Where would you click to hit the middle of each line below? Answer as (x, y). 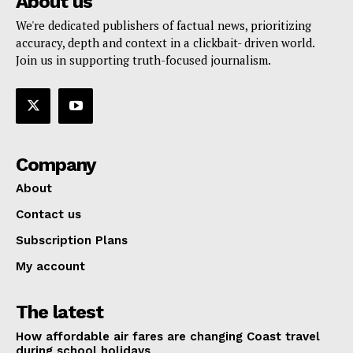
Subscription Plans (72, 240)
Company (56, 164)
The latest (59, 312)
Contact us (48, 214)
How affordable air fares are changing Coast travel (168, 336)
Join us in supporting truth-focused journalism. (143, 60)
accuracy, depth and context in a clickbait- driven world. (165, 43)
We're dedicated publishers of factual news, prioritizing (163, 26)
